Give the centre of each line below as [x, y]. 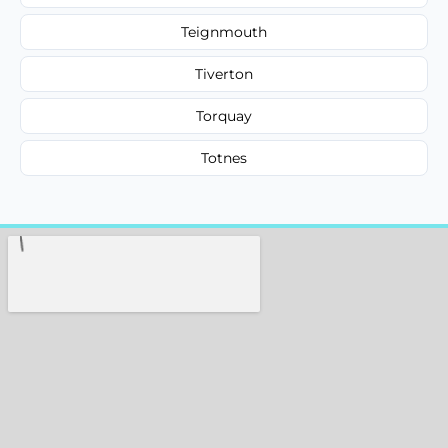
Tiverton [224, 73]
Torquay [224, 115]
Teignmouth [224, 31]
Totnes [224, 157]
